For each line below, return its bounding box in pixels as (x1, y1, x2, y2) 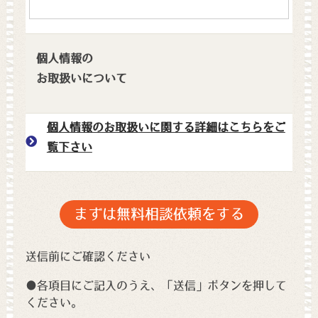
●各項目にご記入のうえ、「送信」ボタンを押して (25, 279, 287, 291)
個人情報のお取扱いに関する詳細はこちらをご (46, 121, 285, 133)
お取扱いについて (35, 72, 127, 84)
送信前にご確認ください (25, 250, 150, 262)
